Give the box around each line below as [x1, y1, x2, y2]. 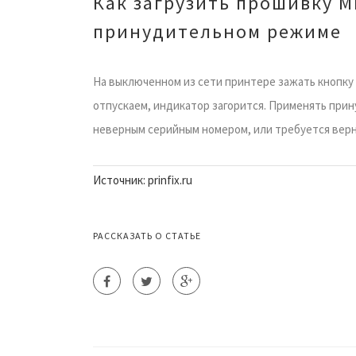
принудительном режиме [93, 18, 342, 44]
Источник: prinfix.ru [93, 172, 192, 188]
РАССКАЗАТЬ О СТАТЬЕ [93, 229, 201, 242]
